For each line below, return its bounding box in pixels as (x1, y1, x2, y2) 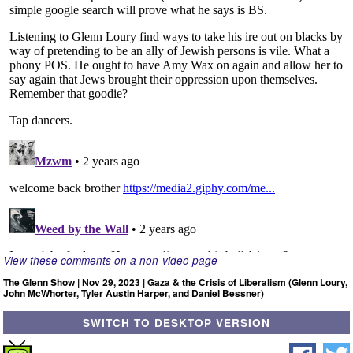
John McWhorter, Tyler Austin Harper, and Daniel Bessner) (3, 286, 264, 300)
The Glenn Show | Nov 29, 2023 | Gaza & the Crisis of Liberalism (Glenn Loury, (3, 275, 347, 289)
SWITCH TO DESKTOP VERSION (83, 315, 270, 330)
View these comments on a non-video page (3, 253, 217, 268)
